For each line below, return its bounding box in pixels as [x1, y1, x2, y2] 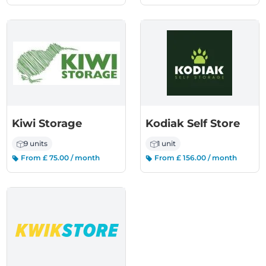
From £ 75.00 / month [19, 153, 100, 162]
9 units [24, 139, 48, 148]
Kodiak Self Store [145, 117, 240, 130]
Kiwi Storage [12, 117, 83, 130]
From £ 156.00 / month [153, 153, 237, 162]
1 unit [157, 139, 176, 148]
